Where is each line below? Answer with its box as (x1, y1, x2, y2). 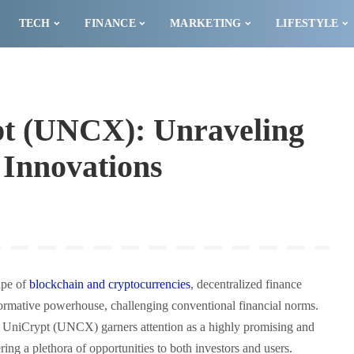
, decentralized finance (190, 277, 302, 291)
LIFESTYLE (276, 17, 339, 29)
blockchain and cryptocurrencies (29, 277, 190, 291)
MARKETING (170, 17, 242, 29)
